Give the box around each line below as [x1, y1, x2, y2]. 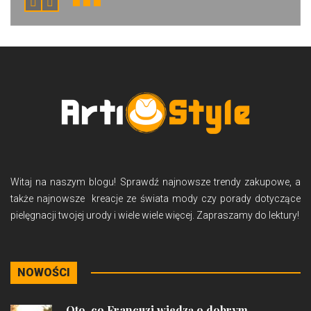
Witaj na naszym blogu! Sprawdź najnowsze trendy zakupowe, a [10, 176, 301, 188]
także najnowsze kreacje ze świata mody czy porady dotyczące [10, 193, 301, 205]
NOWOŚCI [17, 266, 70, 280]
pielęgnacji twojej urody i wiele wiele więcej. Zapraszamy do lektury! [10, 210, 299, 221]
